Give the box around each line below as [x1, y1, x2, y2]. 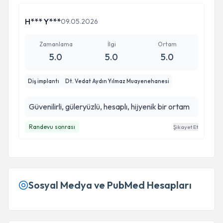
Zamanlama [39, 40, 73, 48]
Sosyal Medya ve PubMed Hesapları [28, 179, 192, 191]
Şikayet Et [173, 123, 198, 130]
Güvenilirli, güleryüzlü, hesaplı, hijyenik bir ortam [29, 102, 190, 111]
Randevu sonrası [29, 123, 75, 130]
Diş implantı [28, 78, 59, 85]
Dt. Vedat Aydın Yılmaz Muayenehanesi [65, 78, 169, 85]
